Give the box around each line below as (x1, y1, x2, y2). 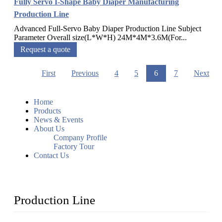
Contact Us (34, 151, 69, 160)
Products (34, 107, 61, 115)
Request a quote (20, 45, 70, 54)
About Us (34, 124, 64, 133)
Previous (71, 69, 99, 78)
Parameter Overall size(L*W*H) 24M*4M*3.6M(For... (14, 33, 187, 42)
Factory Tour (54, 142, 94, 151)
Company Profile (54, 133, 107, 142)
